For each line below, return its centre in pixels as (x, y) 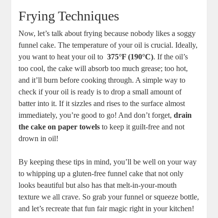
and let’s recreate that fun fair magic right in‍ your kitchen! (107, 209)
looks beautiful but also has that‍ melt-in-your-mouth (98, 185)
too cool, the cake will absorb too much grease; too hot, (103, 69)
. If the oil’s (171, 57)
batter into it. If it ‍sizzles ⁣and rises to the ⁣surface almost (102, 104)
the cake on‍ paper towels (59, 127)
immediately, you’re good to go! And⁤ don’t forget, (96, 115)
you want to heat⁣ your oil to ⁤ (63, 57)
